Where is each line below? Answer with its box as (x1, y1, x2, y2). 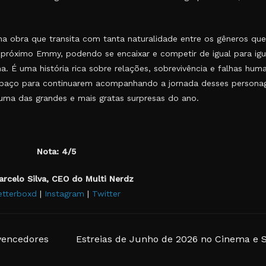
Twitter (92, 189, 121, 198)
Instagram (45, 189, 84, 198)
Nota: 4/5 (37, 147, 76, 156)
